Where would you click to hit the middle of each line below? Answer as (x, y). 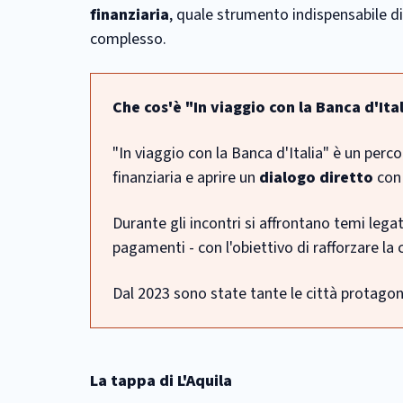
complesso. (128, 39)
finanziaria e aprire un (186, 178)
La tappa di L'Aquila (161, 381)
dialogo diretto (316, 178)
